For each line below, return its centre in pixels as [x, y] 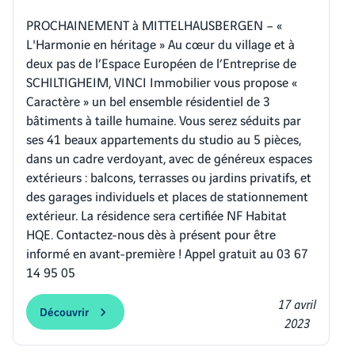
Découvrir [64, 311]
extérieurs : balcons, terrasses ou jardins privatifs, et [169, 176]
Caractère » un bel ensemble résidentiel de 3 [148, 100]
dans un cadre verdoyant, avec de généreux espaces [169, 157]
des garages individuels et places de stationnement [167, 195]
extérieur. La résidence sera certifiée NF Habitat [157, 214]
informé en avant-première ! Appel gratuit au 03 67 [167, 252]
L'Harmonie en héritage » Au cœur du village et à [160, 43]
